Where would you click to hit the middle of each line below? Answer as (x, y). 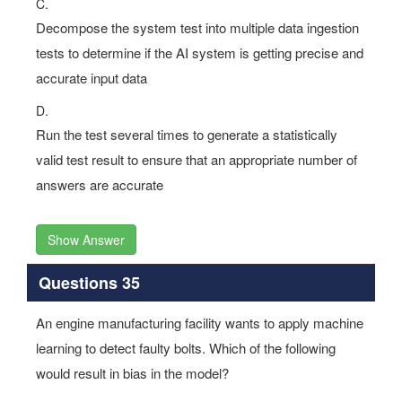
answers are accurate (100, 184)
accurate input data (92, 78)
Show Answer (86, 240)
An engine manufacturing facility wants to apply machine (200, 323)
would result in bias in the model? (132, 373)
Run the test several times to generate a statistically (187, 134)
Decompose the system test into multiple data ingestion (197, 27)
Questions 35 (89, 282)
